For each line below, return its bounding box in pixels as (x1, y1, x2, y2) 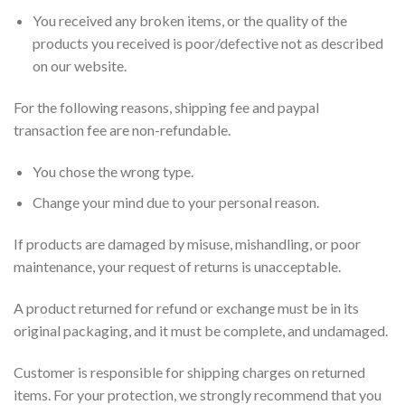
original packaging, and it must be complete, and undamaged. (14, 321, 388, 339)
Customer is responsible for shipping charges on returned (14, 363, 365, 381)
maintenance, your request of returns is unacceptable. (14, 257, 341, 275)
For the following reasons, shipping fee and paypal (14, 98, 319, 116)
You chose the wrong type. (32, 162, 193, 180)
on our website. (32, 56, 127, 74)
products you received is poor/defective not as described (32, 33, 383, 52)
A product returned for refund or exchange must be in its (14, 298, 359, 316)
